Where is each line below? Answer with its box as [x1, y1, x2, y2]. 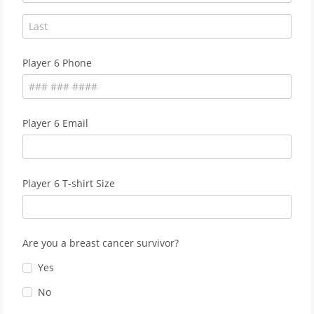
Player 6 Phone [22, 56, 92, 70]
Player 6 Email [22, 116, 88, 130]
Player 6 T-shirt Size [22, 176, 115, 190]
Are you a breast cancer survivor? [22, 236, 179, 250]
